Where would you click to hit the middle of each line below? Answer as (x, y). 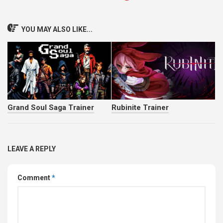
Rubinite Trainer (140, 108)
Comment (35, 178)
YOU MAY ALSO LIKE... (57, 29)
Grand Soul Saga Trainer (51, 108)
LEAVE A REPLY (32, 149)
